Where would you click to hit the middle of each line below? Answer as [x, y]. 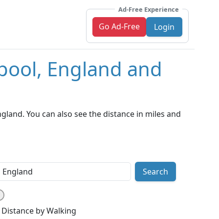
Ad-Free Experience [149, 9]
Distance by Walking [39, 211]
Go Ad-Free [119, 26]
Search [155, 172]
